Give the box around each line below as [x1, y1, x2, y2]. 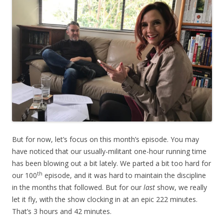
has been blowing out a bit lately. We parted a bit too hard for [12, 158, 211, 168]
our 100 [12, 170, 37, 180]
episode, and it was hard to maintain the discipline [42, 170, 206, 180]
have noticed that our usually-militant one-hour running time [12, 146, 206, 156]
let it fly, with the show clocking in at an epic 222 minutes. [12, 194, 197, 204]
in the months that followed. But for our [12, 182, 143, 192]
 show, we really [155, 182, 207, 192]
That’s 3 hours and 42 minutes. [12, 206, 111, 216]
